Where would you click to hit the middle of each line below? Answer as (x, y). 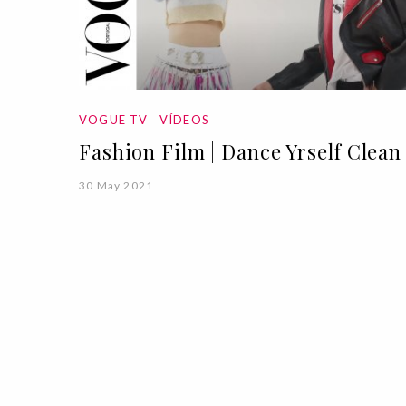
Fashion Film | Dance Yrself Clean (241, 151)
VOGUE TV (114, 119)
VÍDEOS (184, 119)
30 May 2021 (116, 185)
